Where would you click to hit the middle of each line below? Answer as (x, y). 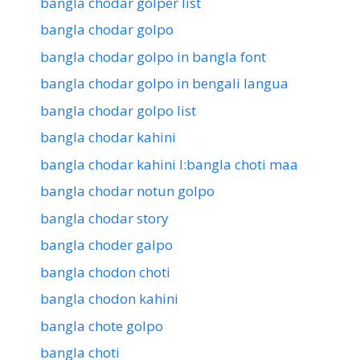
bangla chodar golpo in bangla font (153, 56)
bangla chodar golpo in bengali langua (164, 84)
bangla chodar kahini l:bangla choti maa (169, 164)
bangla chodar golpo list (118, 110)
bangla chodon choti (105, 272)
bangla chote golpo (102, 325)
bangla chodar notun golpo (127, 191)
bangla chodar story (104, 218)
